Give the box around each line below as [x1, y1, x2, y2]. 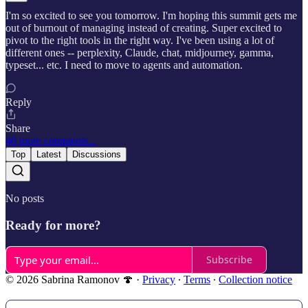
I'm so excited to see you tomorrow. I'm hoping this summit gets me [5, 10, 297, 22]
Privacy [142, 273, 175, 285]
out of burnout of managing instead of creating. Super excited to [5, 22, 282, 34]
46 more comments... [5, 135, 96, 147]
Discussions [72, 149, 121, 160]
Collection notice [219, 273, 292, 285]
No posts [5, 192, 44, 205]
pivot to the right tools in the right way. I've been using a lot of [5, 34, 274, 47]
